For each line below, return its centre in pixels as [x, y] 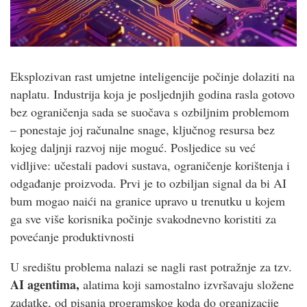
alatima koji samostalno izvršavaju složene [187, 284]
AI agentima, [45, 284]
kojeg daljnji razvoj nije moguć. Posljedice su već [133, 147]
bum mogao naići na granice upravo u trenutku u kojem [148, 200]
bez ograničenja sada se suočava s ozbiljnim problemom [150, 111]
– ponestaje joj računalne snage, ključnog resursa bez [143, 129]
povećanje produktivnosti [72, 236]
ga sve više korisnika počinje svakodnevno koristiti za [143, 218]
